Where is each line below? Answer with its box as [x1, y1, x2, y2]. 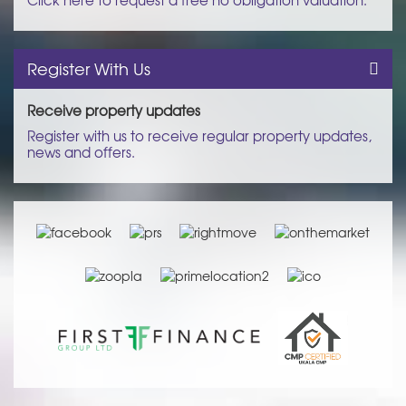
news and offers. [27, 140, 135, 162]
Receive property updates [27, 99, 200, 121]
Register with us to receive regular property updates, [27, 124, 372, 146]
